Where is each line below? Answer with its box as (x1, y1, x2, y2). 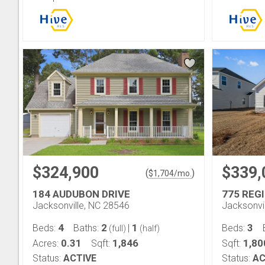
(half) (138, 223, 160, 233)
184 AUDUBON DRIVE (33, 188, 130, 200)
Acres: (33, 237, 61, 249)
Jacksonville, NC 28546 (33, 199, 130, 211)
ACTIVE (63, 252, 96, 264)
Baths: (73, 222, 101, 234)
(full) (107, 223, 128, 233)
